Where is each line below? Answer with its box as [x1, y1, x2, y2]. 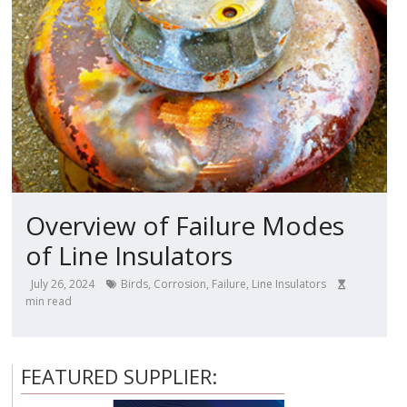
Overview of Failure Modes [25, 208, 345, 243]
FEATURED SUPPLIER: [20, 362, 217, 391]
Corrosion [154, 276, 207, 293]
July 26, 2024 [31, 276, 95, 293]
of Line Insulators [25, 238, 233, 273]
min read [25, 293, 73, 310]
